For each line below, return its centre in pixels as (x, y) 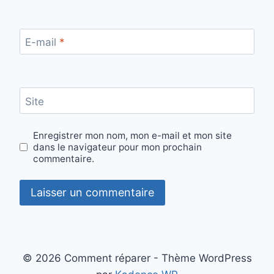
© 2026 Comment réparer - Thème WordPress (137, 258)
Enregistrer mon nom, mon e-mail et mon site (133, 135)
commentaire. (64, 158)
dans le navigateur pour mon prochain (118, 147)
